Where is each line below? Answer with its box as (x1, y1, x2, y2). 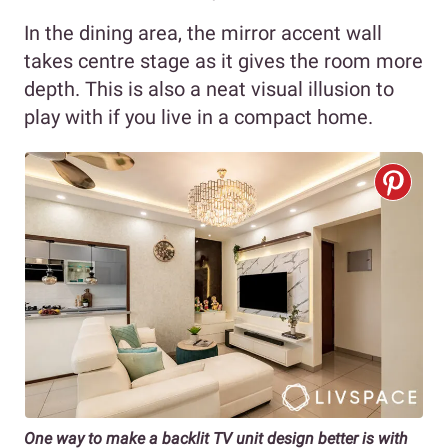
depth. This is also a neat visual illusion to (24, 77, 394, 102)
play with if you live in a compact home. (24, 105, 373, 130)
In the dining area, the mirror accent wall (24, 21, 382, 46)
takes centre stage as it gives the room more (24, 49, 423, 74)
